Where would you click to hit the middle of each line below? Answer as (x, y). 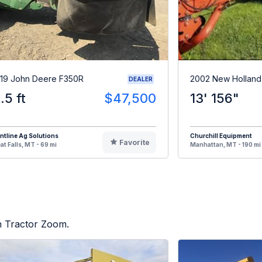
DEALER (141, 79)
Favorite (134, 142)
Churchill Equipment (221, 135)
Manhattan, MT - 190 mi (225, 144)
